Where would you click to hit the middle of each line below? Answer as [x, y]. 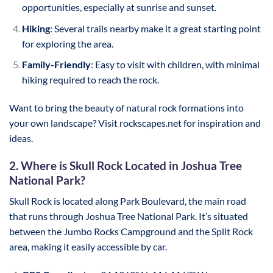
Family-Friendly [56, 65]
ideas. [21, 138]
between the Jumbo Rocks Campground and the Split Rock [131, 232]
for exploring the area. [67, 43]
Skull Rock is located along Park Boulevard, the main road [128, 201]
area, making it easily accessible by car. [88, 247]
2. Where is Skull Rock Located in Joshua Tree [126, 165]
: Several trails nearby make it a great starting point [155, 28]
